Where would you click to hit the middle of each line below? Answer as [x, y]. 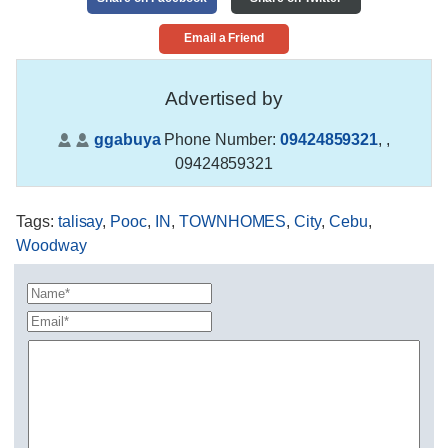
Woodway [51, 246]
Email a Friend [224, 38]
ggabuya [127, 139]
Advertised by [224, 99]
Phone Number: [220, 139]
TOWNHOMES [232, 222]
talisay [80, 222]
